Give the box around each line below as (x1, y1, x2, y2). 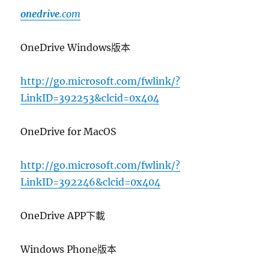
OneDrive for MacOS (20, 125, 117, 138)
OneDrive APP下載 (20, 209, 106, 222)
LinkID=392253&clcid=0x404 (20, 91, 160, 104)
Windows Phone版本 (20, 243, 117, 255)
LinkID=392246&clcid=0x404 (20, 175, 161, 188)
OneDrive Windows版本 (20, 41, 131, 53)
